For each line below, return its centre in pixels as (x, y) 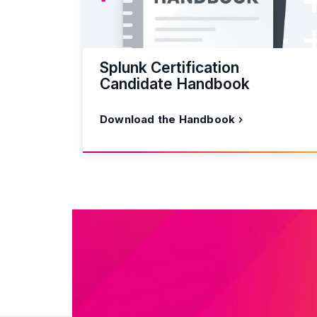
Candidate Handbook (175, 83)
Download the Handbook (168, 119)
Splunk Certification (169, 67)
